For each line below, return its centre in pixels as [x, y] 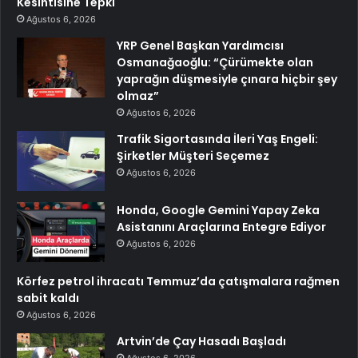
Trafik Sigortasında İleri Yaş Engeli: [217, 139]
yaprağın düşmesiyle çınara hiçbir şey [227, 79]
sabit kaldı [48, 298]
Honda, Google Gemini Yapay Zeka [218, 210]
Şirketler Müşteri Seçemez [193, 155]
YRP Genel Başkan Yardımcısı [200, 45]
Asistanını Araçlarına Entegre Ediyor [221, 227]
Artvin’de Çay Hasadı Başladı [201, 341]
